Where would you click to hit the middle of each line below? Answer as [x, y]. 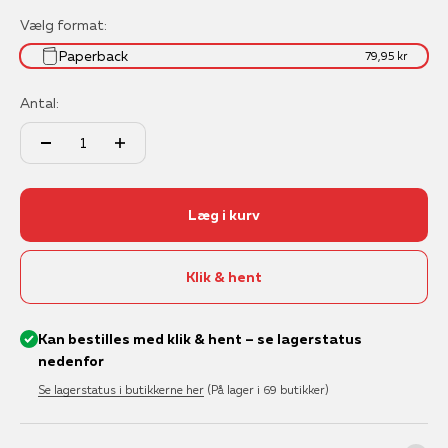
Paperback [93, 55]
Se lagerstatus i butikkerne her [120, 389]
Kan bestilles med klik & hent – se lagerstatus [199, 338]
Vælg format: [63, 24]
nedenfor [70, 360]
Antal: [39, 102]
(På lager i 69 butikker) [267, 389]
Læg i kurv [224, 214]
